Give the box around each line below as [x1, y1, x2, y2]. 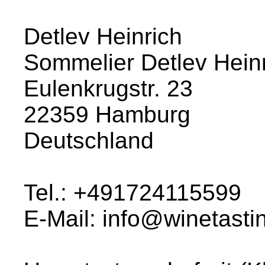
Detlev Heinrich [24, 24, 182, 49]
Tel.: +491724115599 [24, 180, 241, 205]
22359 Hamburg [24, 102, 190, 127]
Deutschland [24, 128, 154, 153]
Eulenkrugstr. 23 [24, 76, 193, 101]
